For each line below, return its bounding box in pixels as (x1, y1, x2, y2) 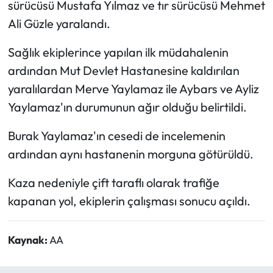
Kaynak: (7, 232, 49, 247)
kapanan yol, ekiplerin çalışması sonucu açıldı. (7, 193, 250, 208)
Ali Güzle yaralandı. (7, 15, 110, 31)
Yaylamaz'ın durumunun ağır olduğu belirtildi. (7, 99, 247, 115)
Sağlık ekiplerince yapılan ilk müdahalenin (7, 44, 229, 60)
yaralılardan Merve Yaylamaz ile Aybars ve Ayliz (7, 80, 259, 96)
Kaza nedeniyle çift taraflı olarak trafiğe (7, 174, 219, 190)
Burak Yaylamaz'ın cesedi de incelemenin (7, 127, 225, 143)
